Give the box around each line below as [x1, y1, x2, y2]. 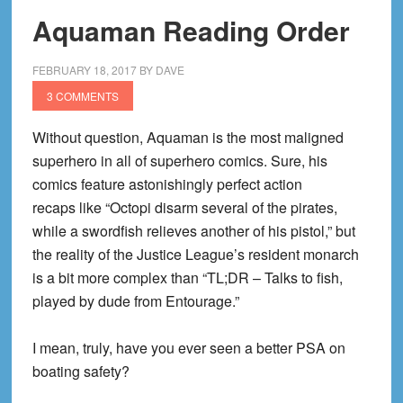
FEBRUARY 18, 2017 [31, 62, 137, 77]
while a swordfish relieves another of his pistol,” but [31, 220, 355, 241]
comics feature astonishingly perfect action [31, 174, 302, 194]
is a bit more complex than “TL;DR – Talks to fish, [31, 267, 343, 288]
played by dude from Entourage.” [31, 291, 239, 311]
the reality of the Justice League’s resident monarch [31, 244, 359, 264]
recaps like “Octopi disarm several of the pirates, [31, 197, 337, 218]
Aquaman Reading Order [31, 11, 350, 49]
